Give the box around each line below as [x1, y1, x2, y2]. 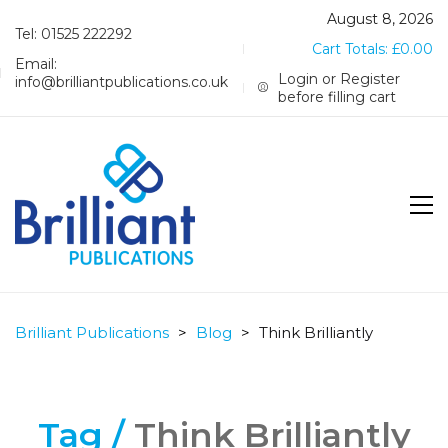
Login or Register [278, 70, 401, 88]
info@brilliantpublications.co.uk [15, 73, 228, 91]
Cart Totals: [312, 40, 392, 58]
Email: [15, 55, 57, 73]
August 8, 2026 [327, 10, 433, 28]
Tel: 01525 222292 [15, 25, 132, 43]
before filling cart [278, 88, 397, 106]
